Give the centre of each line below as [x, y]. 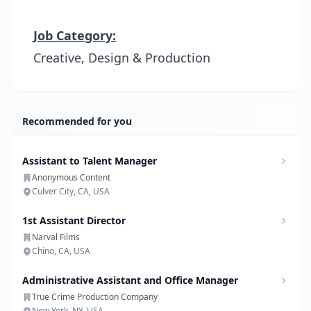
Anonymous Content [71, 177]
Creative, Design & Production [122, 58]
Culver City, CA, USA [71, 191]
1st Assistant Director [74, 220]
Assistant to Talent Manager [90, 161]
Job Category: [75, 35]
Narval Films [56, 237]
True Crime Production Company [95, 297]
